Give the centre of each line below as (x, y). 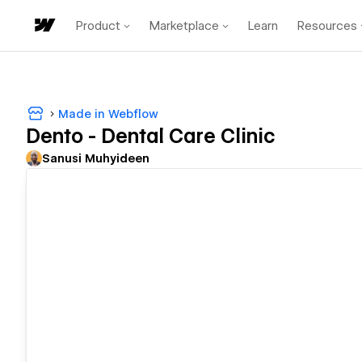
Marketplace (184, 25)
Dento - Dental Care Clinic (151, 137)
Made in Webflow (108, 114)
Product (98, 25)
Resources (327, 25)
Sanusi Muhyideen (96, 159)
